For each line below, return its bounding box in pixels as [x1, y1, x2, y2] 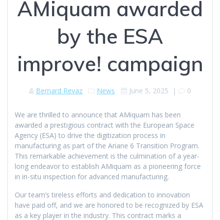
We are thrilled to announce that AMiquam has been [15, 110, 181, 120]
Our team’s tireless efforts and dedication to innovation [15, 190, 190, 200]
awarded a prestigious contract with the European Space [15, 120, 194, 130]
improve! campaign [17, 51, 203, 77]
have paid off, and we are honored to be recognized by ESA [15, 200, 203, 210]
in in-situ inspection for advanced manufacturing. [15, 172, 169, 182]
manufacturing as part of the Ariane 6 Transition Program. [15, 141, 199, 151]
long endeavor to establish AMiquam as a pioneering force [15, 162, 201, 171]
